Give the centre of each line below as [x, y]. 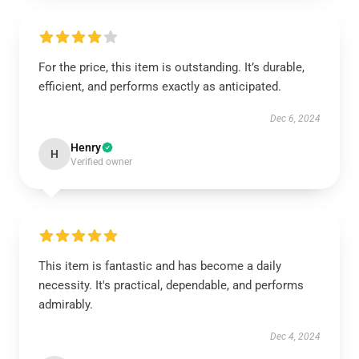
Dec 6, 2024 [295, 119]
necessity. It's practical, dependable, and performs [171, 285]
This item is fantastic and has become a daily [160, 266]
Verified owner [101, 162]
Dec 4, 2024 [295, 337]
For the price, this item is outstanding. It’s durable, [171, 67]
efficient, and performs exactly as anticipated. [160, 87]
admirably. [66, 305]
